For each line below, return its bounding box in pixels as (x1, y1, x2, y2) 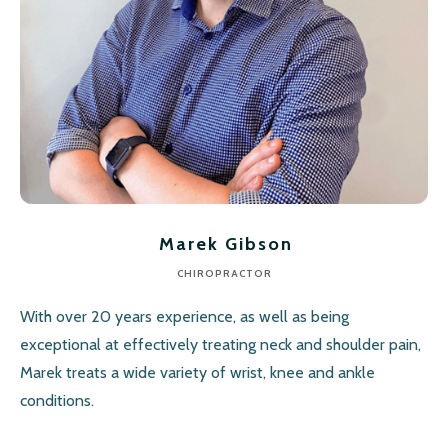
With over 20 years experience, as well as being (20, 307, 349, 326)
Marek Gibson (159, 233, 293, 255)
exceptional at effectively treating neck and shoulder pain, (20, 335, 421, 354)
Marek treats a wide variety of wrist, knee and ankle (20, 363, 375, 382)
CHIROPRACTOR (176, 267, 272, 280)
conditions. (20, 391, 94, 410)
